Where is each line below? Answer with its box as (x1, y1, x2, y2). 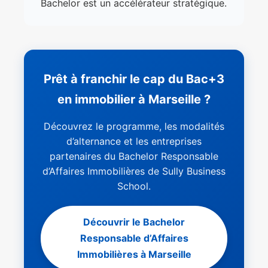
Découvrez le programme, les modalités (44, 120, 224, 133)
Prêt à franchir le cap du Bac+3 (44, 72, 224, 87)
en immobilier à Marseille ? (57, 92, 211, 107)
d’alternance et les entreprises (66, 135, 202, 148)
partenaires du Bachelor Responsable (50, 150, 218, 163)
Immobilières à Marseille (77, 248, 191, 261)
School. (117, 180, 151, 193)
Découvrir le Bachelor (83, 216, 185, 229)
